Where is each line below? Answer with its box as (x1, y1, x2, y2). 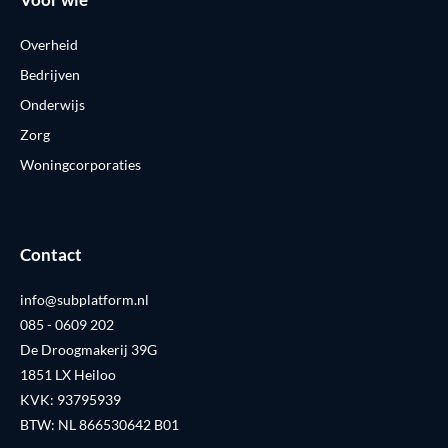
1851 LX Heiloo (20, 366, 116, 384)
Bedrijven (20, 66, 80, 84)
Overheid (20, 36, 78, 54)
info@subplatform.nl (20, 291, 149, 309)
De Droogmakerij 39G (20, 341, 157, 359)
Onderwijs (20, 96, 85, 114)
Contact (20, 244, 82, 266)
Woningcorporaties (20, 156, 141, 174)
